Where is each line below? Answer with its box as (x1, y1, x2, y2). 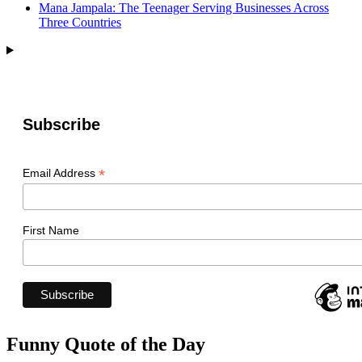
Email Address (23, 166, 99, 180)
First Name (23, 224, 79, 238)
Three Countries (39, 15, 121, 30)
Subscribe (23, 116, 100, 134)
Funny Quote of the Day (6, 334, 205, 356)
